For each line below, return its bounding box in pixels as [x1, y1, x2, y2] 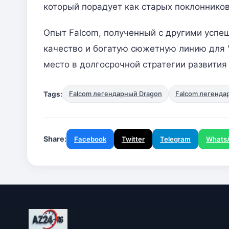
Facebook [74, 135, 106, 144]
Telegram [160, 135, 191, 144]
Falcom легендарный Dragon [69, 90, 162, 98]
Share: [43, 134, 66, 144]
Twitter [122, 135, 145, 144]
